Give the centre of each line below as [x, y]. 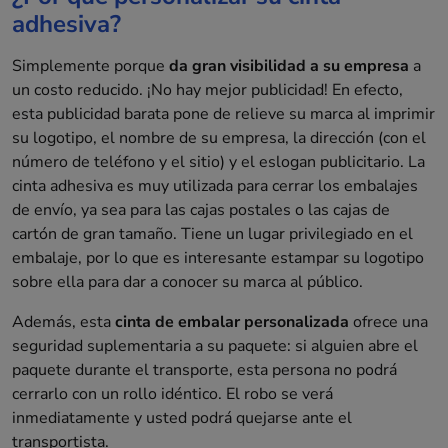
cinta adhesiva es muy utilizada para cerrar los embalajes [215, 186]
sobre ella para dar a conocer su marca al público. [187, 282]
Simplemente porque [90, 66]
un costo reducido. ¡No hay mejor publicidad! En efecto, [207, 90]
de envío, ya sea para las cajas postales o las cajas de [201, 210]
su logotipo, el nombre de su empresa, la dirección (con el [219, 138]
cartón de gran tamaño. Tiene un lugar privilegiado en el [212, 234]
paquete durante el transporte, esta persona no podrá [204, 370]
